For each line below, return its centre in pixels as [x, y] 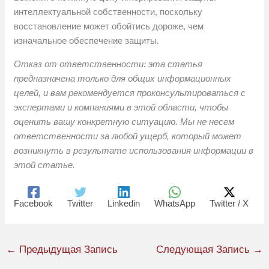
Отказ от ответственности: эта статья [108, 64]
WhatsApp [175, 203]
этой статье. [45, 165]
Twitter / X [229, 203]
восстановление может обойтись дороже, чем [109, 26]
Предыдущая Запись [67, 249]
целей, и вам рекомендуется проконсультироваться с [130, 93]
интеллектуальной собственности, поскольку [108, 12]
